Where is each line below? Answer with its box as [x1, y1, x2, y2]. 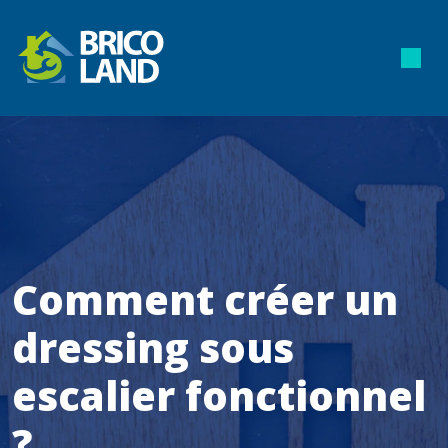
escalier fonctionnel [12, 368, 426, 423]
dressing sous [12, 320, 294, 375]
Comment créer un [12, 272, 398, 327]
